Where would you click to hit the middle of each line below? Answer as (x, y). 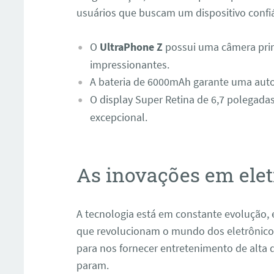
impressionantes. (129, 65)
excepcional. (118, 117)
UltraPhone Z (131, 47)
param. (93, 265)
